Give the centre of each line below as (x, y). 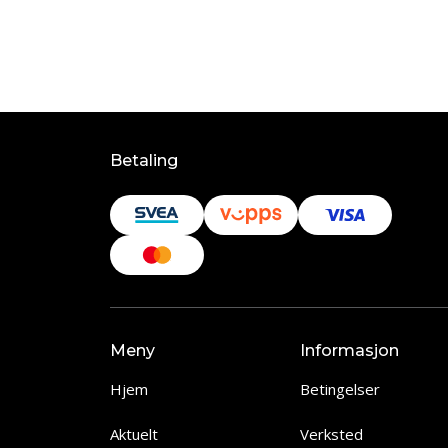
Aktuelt (134, 434)
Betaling (144, 160)
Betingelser (340, 389)
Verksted (331, 434)
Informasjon (349, 350)
